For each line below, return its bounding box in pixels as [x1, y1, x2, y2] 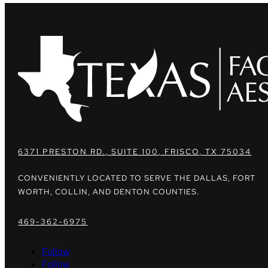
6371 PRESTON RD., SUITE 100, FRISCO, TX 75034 [18, 146, 252, 157]
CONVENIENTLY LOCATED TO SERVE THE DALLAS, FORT [18, 172, 256, 183]
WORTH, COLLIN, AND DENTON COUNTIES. [18, 186, 200, 197]
